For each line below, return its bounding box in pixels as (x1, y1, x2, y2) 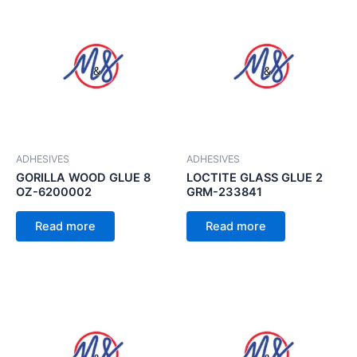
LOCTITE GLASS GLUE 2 (186, 171, 323, 186)
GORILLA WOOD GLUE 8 (16, 171, 151, 186)
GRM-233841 (186, 185, 262, 200)
